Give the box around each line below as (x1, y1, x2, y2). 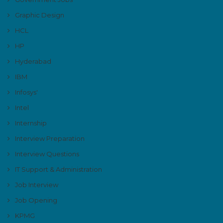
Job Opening (15, 196, 57, 205)
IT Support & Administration (15, 165, 102, 174)
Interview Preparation (15, 134, 85, 143)
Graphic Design (15, 11, 64, 19)
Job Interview (15, 181, 58, 189)
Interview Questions (15, 150, 79, 158)
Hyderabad (15, 57, 51, 66)
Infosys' (15, 88, 38, 97)
